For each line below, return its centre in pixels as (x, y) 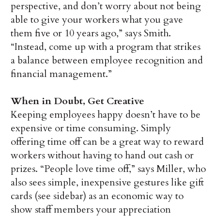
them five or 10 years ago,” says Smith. (91, 33)
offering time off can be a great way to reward (108, 142)
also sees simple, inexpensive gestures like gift (108, 183)
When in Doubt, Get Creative (78, 101)
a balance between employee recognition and (107, 61)
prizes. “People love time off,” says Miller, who (108, 169)
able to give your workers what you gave (97, 20)
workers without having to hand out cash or (102, 155)
